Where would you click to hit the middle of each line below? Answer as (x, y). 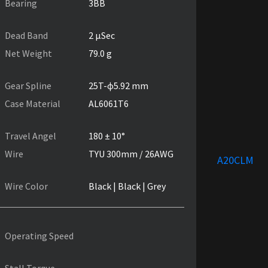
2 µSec (102, 35)
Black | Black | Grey (127, 186)
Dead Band (26, 35)
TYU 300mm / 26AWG (131, 153)
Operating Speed (39, 235)
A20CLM (235, 160)
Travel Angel (31, 135)
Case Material (33, 103)
